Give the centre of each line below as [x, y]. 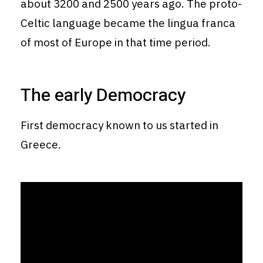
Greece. [41, 145]
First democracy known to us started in [119, 125]
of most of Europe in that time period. [116, 43]
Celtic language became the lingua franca [128, 23]
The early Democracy [103, 96]
